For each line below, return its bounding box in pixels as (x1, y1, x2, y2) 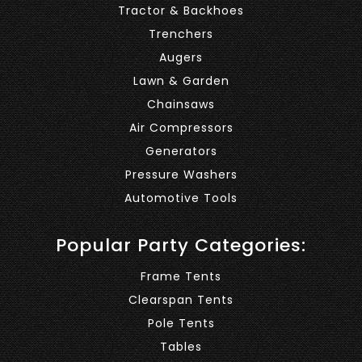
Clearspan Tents (128, 292, 234, 308)
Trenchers (149, 26, 213, 42)
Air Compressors (128, 120, 234, 136)
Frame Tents (141, 268, 221, 284)
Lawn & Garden (133, 73, 229, 89)
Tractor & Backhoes (118, 2, 244, 19)
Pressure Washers (124, 166, 238, 183)
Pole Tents (147, 315, 215, 331)
